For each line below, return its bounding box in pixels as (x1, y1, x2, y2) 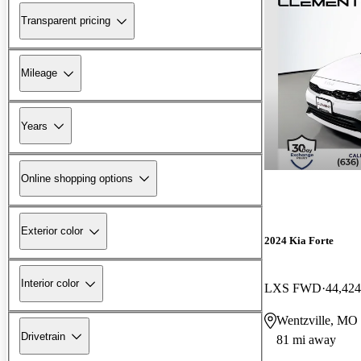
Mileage (21, 67, 57, 80)
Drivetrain (21, 330, 65, 342)
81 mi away (276, 332, 336, 346)
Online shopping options (21, 172, 133, 185)
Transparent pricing (21, 15, 110, 27)
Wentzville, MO (276, 313, 358, 327)
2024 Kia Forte (264, 234, 334, 247)
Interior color (21, 277, 79, 290)
